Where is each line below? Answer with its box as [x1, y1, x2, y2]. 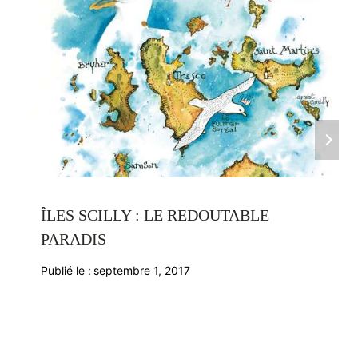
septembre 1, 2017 [93, 263, 190, 277]
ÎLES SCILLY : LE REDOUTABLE [40, 205, 269, 224]
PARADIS [40, 229, 106, 248]
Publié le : [40, 263, 91, 277]
